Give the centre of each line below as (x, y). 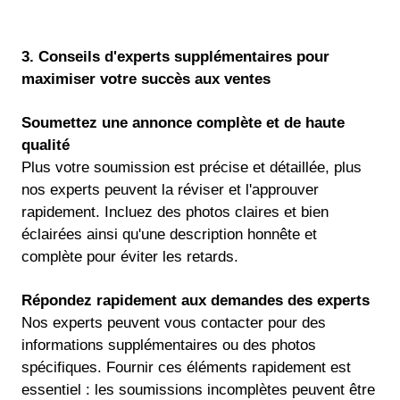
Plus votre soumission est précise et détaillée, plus (192, 168)
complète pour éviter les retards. (130, 257)
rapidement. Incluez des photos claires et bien (175, 212)
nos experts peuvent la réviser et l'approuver (170, 190)
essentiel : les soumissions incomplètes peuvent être (198, 389)
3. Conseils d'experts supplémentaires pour (175, 57)
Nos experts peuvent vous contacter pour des (174, 322)
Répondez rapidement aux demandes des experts (196, 300)
